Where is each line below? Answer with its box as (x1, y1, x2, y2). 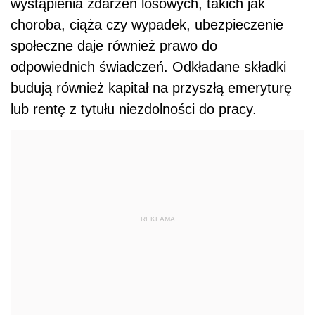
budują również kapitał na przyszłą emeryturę (11, 79, 292, 96)
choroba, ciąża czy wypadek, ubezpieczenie (11, 16, 283, 32)
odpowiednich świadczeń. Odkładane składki (11, 58, 286, 75)
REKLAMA (140, 215, 175, 224)
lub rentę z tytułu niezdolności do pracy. (11, 101, 257, 117)
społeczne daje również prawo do (11, 37, 217, 53)
